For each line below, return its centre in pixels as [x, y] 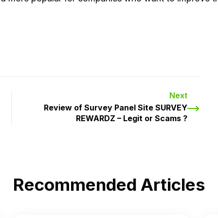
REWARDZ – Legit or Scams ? [132, 118]
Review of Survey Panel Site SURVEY [116, 108]
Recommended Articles [109, 184]
